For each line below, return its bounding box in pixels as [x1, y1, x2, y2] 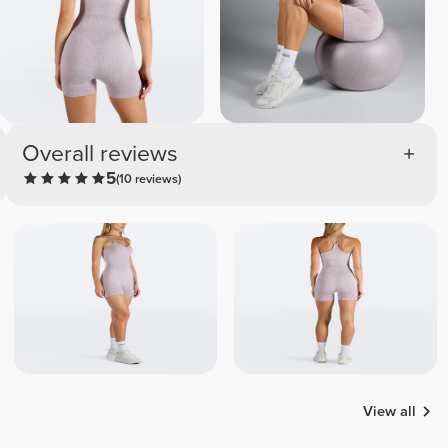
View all [363, 402, 417, 420]
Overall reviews [22, 139, 179, 168]
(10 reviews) [116, 170, 182, 187]
